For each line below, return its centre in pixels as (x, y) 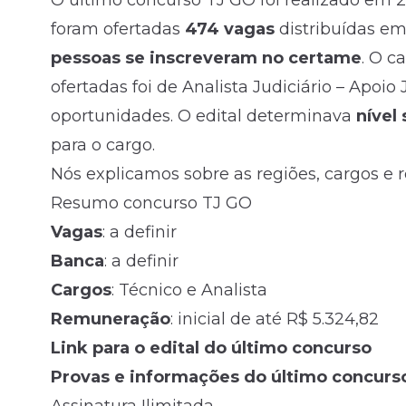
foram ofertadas (118, 29)
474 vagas (230, 29)
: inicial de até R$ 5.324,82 (275, 319)
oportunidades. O (123, 116)
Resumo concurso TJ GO (151, 203)
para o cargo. (103, 145)
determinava (299, 116)
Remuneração (111, 319)
